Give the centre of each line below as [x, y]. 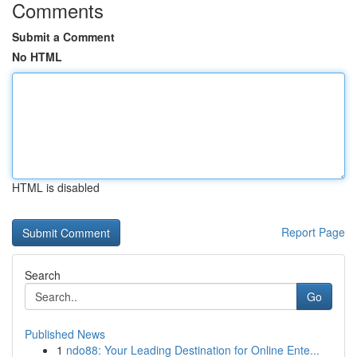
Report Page [313, 232]
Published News [65, 334]
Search [43, 275]
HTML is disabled [56, 187]
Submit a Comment [63, 37]
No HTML [37, 57]
